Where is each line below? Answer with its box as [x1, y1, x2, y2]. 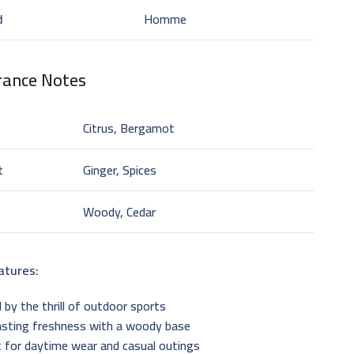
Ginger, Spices [83, 157, 157, 182]
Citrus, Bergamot [83, 115, 175, 140]
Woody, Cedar [83, 199, 156, 224]
